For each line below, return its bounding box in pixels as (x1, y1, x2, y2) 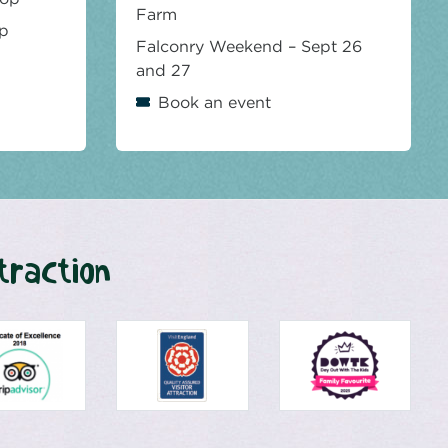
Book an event (158, 93, 271, 113)
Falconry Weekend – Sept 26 (136, 37, 362, 57)
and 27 (136, 61, 191, 81)
